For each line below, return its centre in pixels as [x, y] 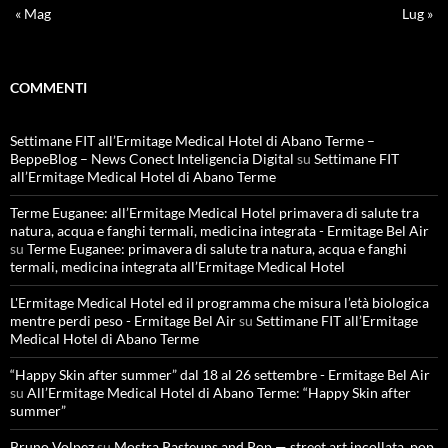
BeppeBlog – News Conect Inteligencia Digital [152, 158]
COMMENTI [48, 87]
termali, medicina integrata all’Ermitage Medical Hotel [177, 266]
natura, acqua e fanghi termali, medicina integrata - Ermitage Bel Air [219, 230]
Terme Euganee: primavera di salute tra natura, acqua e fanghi [217, 248]
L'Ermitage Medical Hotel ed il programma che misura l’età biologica [219, 302]
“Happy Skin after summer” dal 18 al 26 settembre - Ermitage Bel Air [220, 374]
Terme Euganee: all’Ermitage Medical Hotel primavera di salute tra [214, 212]
